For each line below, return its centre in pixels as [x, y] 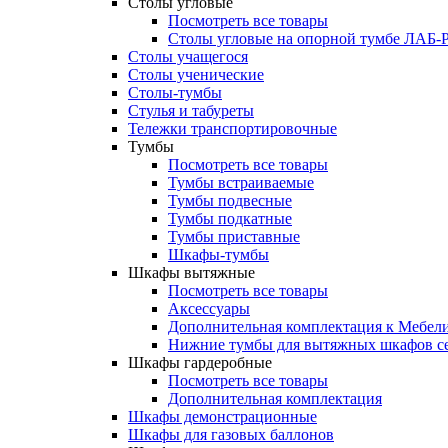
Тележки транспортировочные [232, 128]
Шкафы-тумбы [218, 254]
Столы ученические [196, 74]
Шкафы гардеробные [200, 362]
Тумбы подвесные [230, 200]
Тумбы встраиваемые [241, 182]
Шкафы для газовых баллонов [231, 434]
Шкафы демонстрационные [222, 416]
